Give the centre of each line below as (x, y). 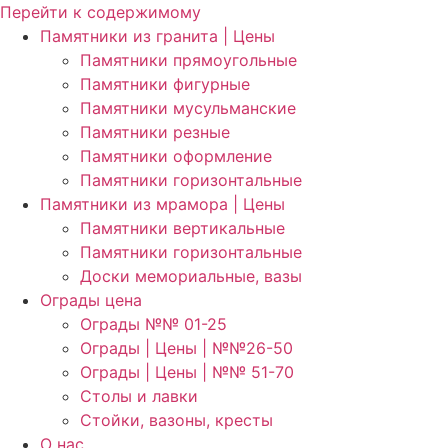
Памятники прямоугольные (188, 60)
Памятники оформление (176, 156)
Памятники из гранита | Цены (157, 36)
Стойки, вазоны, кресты (176, 420)
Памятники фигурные (165, 84)
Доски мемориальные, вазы (191, 276)
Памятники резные (155, 132)
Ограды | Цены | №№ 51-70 (187, 372)
